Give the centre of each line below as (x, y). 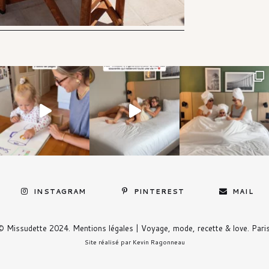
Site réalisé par (108, 242)
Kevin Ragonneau (159, 242)
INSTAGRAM (60, 192)
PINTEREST (159, 192)
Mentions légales (103, 228)
